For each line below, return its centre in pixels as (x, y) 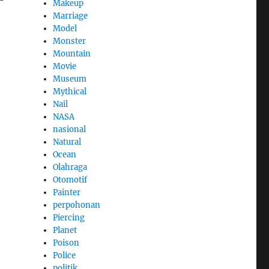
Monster (70, 41)
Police (65, 255)
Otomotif (70, 180)
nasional (70, 129)
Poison (66, 243)
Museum (70, 79)
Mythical (70, 91)
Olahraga (70, 167)
